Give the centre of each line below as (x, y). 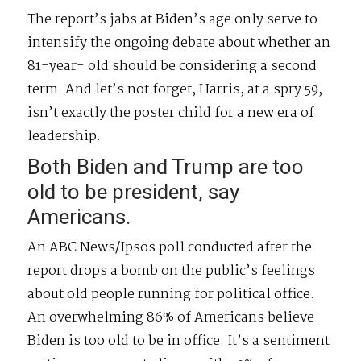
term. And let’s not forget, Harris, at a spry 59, (175, 89)
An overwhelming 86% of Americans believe (171, 317)
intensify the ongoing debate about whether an (179, 43)
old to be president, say (134, 191)
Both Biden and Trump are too (166, 166)
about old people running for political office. (171, 294)
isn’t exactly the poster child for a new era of (171, 113)
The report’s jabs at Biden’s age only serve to (173, 19)
